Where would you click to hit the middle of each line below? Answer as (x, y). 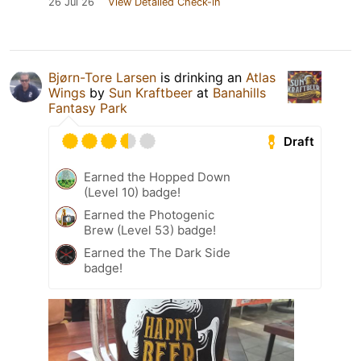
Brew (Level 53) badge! (150, 230)
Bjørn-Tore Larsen (102, 78)
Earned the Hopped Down (157, 177)
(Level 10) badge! (132, 193)
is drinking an (201, 78)
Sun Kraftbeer (153, 93)
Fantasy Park (88, 108)
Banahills (239, 93)
